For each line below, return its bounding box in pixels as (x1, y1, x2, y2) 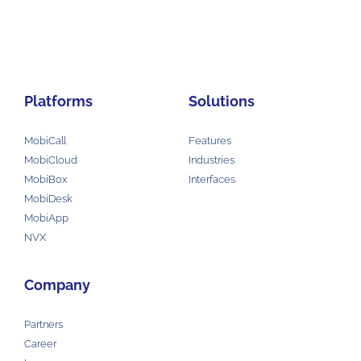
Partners (24, 318, 63, 331)
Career (24, 338, 56, 351)
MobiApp (24, 212, 68, 225)
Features (189, 135, 231, 147)
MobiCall (24, 135, 66, 147)
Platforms (24, 93, 93, 110)
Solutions (189, 93, 255, 110)
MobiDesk (24, 193, 73, 205)
